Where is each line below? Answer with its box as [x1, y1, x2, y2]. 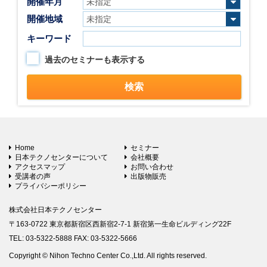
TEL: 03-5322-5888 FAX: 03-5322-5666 [9, 234, 137, 243]
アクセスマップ [15, 162, 65, 171]
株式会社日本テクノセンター [9, 205, 102, 214]
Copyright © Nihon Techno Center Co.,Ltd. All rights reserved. [9, 251, 207, 260]
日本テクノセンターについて [15, 153, 108, 162]
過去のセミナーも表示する [45, 54, 145, 64]
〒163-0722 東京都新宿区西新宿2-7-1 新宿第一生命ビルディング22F [9, 219, 231, 228]
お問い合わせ [131, 162, 173, 171]
